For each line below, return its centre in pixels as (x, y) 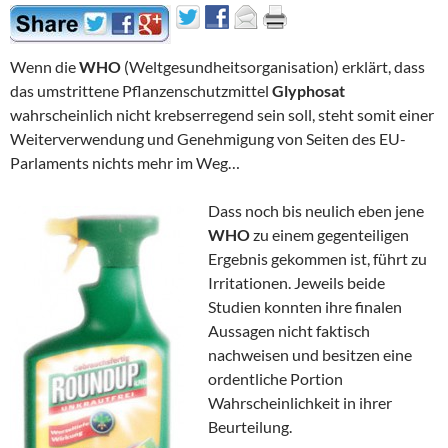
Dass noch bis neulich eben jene (316, 211)
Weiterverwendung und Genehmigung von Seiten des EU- (208, 139)
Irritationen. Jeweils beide (296, 283)
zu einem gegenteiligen (329, 235)
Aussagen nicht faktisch (289, 331)
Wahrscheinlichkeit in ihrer (300, 403)
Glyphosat (308, 91)
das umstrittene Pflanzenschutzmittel (141, 91)
